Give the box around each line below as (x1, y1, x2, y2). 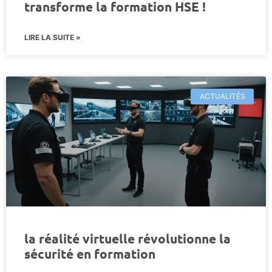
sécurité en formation (24, 245, 155, 262)
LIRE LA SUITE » (24, 32, 81, 42)
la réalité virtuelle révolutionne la (24, 229, 231, 246)
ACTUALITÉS (199, 91, 245, 101)
